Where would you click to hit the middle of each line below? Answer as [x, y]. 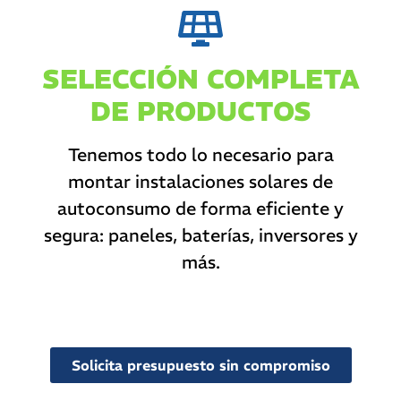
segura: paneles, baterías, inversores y [200, 235]
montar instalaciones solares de [200, 182]
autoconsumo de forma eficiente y [200, 209]
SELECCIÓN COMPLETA [200, 80]
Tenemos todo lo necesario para [200, 155]
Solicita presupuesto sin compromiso [200, 366]
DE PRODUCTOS [200, 112]
